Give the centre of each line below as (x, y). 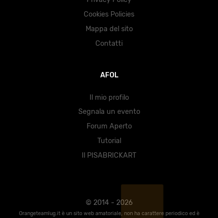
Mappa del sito (109, 29)
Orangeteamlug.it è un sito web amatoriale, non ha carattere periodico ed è (109, 213)
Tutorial (109, 141)
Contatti (109, 43)
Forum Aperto (109, 127)
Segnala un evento (109, 112)
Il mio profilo (109, 97)
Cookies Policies (109, 15)
